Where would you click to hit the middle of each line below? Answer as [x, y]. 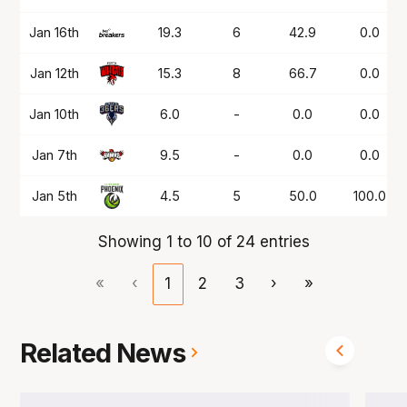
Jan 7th [54, 154]
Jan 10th [55, 114]
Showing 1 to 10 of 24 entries [203, 241]
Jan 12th [54, 73]
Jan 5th [54, 195]
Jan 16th [55, 32]
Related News [103, 352]
